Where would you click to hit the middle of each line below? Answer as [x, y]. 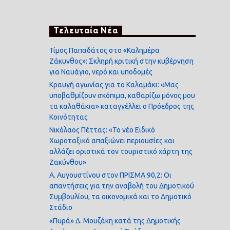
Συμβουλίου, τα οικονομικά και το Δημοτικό [121, 197]
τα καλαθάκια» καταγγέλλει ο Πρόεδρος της [122, 106]
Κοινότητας [69, 117]
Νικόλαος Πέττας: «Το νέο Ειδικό [102, 130]
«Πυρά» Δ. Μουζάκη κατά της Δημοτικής [115, 221]
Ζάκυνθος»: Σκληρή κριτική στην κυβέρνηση [122, 61]
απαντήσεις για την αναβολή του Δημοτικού [122, 186]
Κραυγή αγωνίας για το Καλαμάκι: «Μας [114, 84]
